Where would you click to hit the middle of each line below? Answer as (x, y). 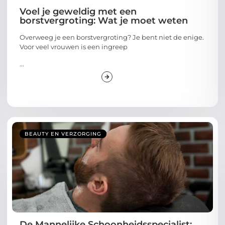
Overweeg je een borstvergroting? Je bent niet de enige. (112, 37)
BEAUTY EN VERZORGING (63, 134)
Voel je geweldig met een (78, 12)
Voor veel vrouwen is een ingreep (74, 47)
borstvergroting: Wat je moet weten (104, 21)
